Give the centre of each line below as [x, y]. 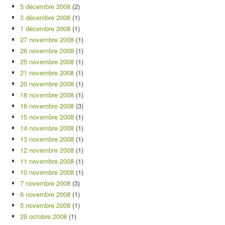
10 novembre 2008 [47, 172]
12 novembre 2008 [47, 150]
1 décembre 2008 [45, 28]
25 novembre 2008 [47, 62]
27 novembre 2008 [47, 39]
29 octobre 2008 [43, 216]
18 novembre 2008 [47, 95]
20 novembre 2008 [47, 84]
